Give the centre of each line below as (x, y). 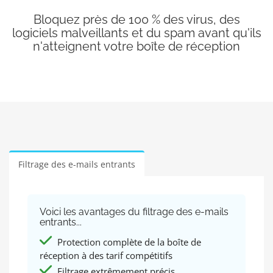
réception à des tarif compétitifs (106, 256)
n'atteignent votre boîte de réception (136, 46)
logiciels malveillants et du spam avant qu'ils (136, 33)
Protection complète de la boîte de (128, 242)
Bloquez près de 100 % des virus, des (136, 19)
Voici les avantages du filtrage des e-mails (134, 212)
